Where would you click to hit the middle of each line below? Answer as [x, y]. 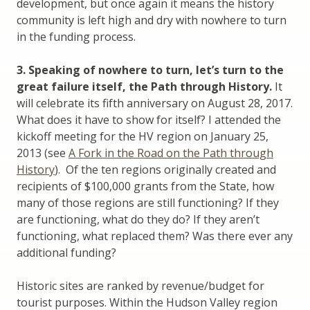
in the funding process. [76, 37]
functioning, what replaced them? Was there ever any [155, 236]
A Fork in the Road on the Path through [171, 153]
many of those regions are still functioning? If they [148, 203]
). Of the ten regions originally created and [165, 170]
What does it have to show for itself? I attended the [149, 120]
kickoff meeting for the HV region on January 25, [143, 137]
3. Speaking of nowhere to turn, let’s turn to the [150, 70]
